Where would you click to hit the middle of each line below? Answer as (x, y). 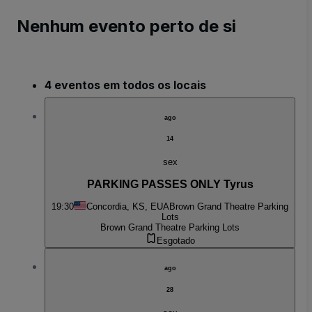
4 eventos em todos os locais (125, 85)
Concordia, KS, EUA (128, 207)
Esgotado (175, 241)
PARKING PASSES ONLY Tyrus (170, 184)
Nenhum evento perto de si (126, 26)
